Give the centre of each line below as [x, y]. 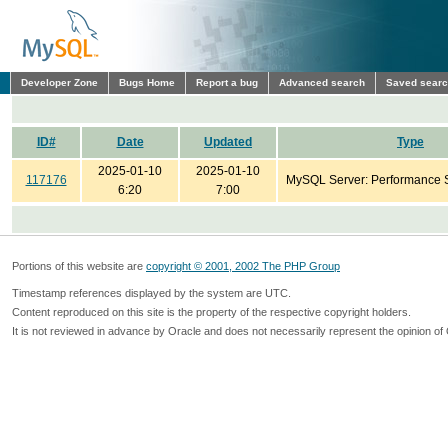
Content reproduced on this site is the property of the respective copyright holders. [211, 312]
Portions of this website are [79, 266]
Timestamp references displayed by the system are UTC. [151, 293]
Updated [228, 142]
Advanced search [322, 82]
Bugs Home [147, 82]
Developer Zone [59, 82]
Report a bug [227, 82]
